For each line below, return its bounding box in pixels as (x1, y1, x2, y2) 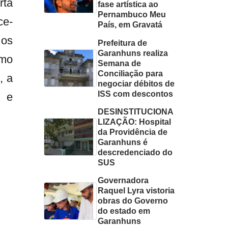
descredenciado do (98, 148, 173, 157)
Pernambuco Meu (98, 10, 166, 19)
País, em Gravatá (98, 20, 163, 30)
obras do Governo (98, 196, 168, 206)
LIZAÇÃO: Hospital (98, 117, 172, 126)
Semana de (98, 59, 141, 68)
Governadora (98, 176, 149, 185)
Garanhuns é (98, 137, 148, 147)
